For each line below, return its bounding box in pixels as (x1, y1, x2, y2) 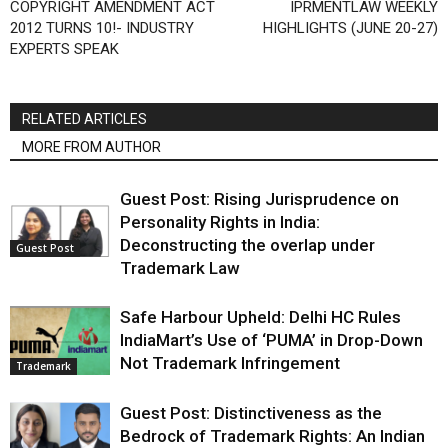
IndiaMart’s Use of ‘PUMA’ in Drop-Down (120, 330, 423, 351)
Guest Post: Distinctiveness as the (120, 403, 382, 424)
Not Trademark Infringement (120, 353, 340, 374)
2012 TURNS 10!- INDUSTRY (10, 19, 194, 38)
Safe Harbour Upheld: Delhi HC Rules (120, 307, 401, 328)
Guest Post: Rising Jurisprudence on (120, 189, 399, 210)
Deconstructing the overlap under (120, 235, 375, 256)
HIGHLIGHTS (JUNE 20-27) (263, 19, 438, 38)
